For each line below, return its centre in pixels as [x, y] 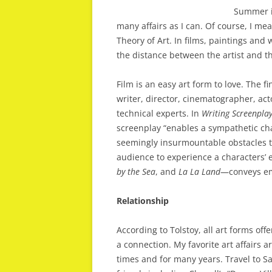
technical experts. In [159, 113]
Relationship [143, 201]
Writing [216, 113]
